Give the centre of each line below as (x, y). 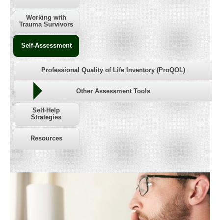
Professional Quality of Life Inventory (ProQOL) (113, 70)
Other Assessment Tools (113, 91)
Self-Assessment (46, 45)
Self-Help (46, 110)
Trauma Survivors (46, 24)
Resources (46, 138)
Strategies (46, 117)
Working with (46, 17)
